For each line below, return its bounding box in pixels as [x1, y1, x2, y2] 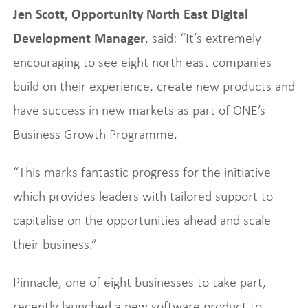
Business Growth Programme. [12, 126, 177, 142]
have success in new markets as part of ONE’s [12, 102, 265, 118]
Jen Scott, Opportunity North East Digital [12, 6, 248, 21]
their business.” [12, 236, 97, 252]
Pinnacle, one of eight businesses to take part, [12, 274, 266, 289]
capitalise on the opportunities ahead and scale [12, 212, 271, 228]
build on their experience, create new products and [12, 78, 295, 93]
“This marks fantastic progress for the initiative [12, 164, 271, 179]
